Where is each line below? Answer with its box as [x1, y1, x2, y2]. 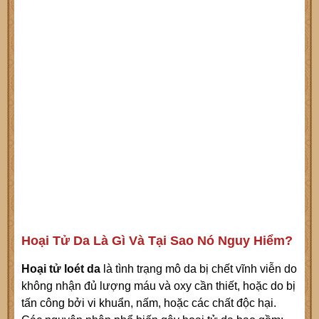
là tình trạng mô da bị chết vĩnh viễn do [100, 263, 297, 276]
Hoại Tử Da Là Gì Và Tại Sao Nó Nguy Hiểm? [21, 234, 293, 249]
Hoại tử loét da [21, 263, 100, 276]
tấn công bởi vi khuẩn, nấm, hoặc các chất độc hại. [21, 297, 276, 310]
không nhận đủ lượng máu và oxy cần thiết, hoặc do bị [21, 280, 296, 293]
